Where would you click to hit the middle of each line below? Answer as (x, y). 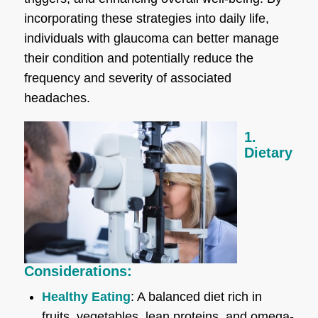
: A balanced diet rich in (196, 296)
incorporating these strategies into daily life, (146, 18)
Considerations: (78, 271)
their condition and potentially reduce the (138, 58)
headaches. (57, 98)
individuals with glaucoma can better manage (151, 38)
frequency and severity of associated (127, 78)
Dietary (268, 152)
